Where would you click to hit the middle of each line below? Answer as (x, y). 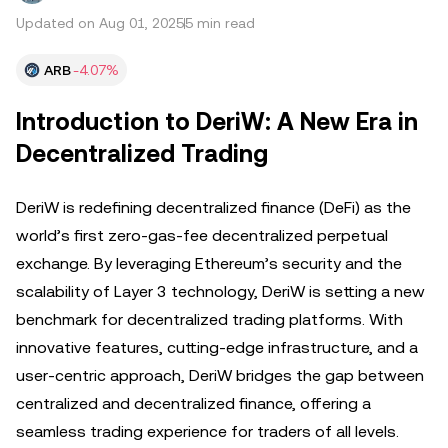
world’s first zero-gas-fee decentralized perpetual (202, 235)
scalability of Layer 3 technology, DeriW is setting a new (220, 291)
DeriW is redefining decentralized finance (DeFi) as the (213, 207)
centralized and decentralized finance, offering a (193, 403)
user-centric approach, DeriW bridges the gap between (220, 375)
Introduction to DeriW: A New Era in (217, 122)
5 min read (220, 23)
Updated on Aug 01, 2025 (100, 23)
